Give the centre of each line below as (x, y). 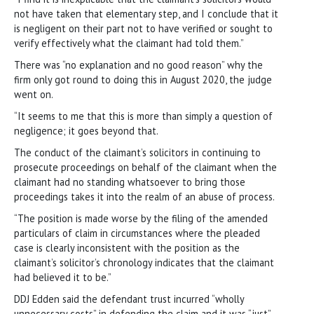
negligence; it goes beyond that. (86, 130)
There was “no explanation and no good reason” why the (138, 64)
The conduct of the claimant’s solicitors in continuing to (137, 152)
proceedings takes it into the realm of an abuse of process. (144, 196)
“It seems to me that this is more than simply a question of (143, 116)
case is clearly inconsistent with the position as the (127, 247)
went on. (34, 94)
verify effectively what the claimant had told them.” (129, 43)
